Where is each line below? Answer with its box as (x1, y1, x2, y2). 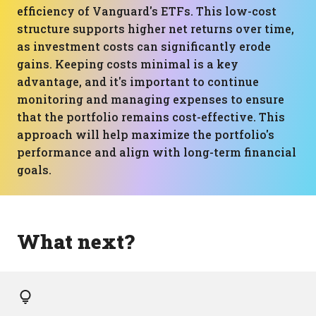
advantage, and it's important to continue (17, 74, 259, 89)
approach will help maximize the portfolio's (17, 127, 274, 142)
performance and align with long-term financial (17, 145, 296, 159)
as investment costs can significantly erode (17, 39, 271, 54)
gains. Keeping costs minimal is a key (17, 56, 238, 71)
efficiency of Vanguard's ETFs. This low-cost (17, 4, 276, 18)
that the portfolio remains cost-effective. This (17, 109, 285, 124)
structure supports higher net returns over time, (17, 21, 294, 36)
